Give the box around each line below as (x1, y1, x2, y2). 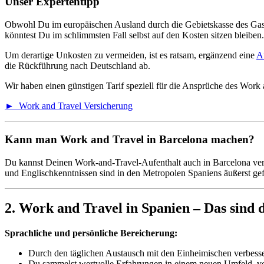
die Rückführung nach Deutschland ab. (5, 61, 150, 71)
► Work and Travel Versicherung (5, 101, 133, 111)
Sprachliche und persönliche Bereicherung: (5, 228, 177, 239)
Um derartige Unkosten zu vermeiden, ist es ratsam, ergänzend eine (5, 50, 256, 61)
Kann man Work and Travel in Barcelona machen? (5, 133, 255, 146)
